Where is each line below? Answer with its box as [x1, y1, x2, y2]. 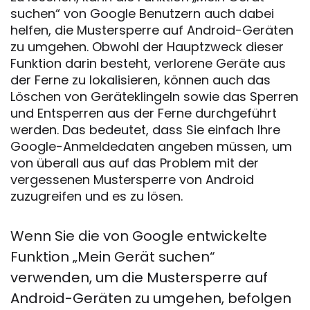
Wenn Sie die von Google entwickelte [10, 226, 267, 246]
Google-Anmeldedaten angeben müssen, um [10, 138, 292, 156]
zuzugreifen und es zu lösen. [10, 188, 183, 206]
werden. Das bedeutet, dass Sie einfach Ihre [10, 121, 280, 139]
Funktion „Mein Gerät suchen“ [10, 247, 215, 267]
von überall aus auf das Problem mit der [10, 154, 259, 172]
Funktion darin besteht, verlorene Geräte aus [10, 55, 286, 73]
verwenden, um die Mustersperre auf [10, 268, 268, 288]
